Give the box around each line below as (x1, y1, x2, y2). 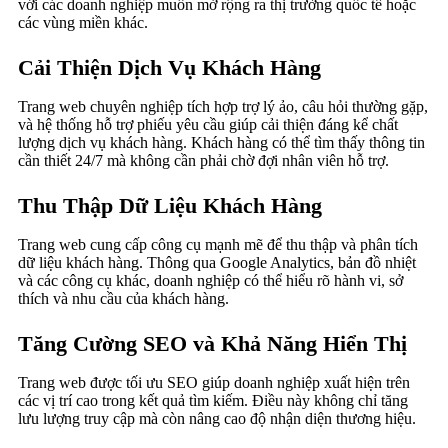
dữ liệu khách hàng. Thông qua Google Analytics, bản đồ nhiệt (18, 254, 416, 272)
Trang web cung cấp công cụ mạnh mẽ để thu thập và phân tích (18, 236, 418, 254)
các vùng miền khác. (18, 14, 148, 32)
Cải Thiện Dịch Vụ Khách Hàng (18, 55, 321, 81)
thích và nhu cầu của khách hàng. (18, 290, 229, 308)
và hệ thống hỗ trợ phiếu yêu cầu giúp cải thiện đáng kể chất (18, 116, 398, 134)
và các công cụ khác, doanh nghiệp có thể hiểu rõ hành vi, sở (18, 272, 403, 290)
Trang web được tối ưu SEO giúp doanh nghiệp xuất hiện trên (18, 374, 410, 392)
